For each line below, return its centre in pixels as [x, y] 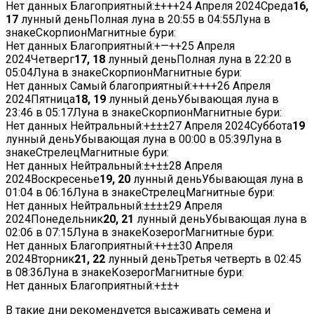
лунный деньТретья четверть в [190, 259]
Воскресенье [65, 179]
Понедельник [67, 219]
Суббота [271, 126]
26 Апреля [244, 86]
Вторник [53, 259]
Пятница [53, 100]
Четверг [53, 60]
